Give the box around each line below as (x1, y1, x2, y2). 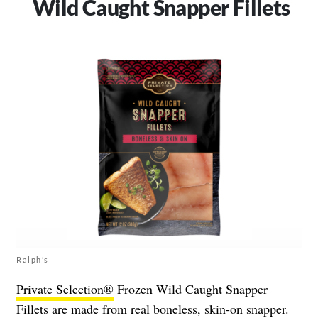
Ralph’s (16, 254, 49, 264)
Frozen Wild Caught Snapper (114, 280, 268, 297)
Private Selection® (16, 280, 114, 297)
